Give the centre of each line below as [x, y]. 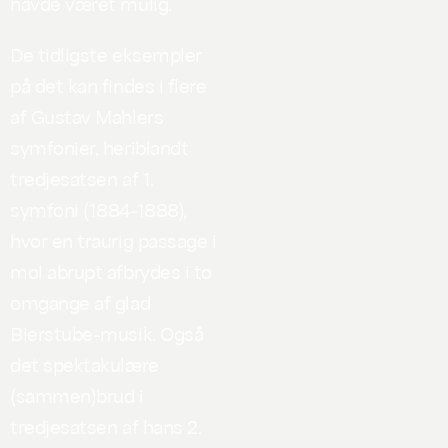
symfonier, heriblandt [99, 146]
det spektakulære [84, 363]
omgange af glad [80, 301]
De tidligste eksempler [106, 53]
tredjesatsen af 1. [82, 177]
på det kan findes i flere [108, 84]
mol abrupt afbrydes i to [111, 270]
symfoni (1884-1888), [98, 208]
